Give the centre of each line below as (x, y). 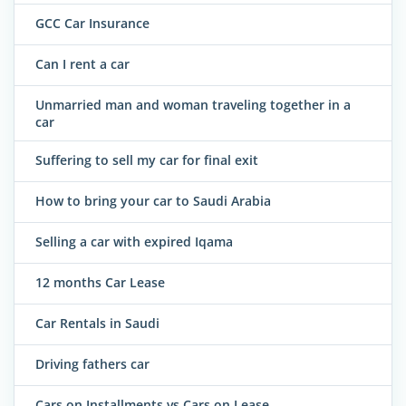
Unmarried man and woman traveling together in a (193, 104)
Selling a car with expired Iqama (134, 242)
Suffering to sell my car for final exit (147, 160)
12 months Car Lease (100, 283)
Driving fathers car (92, 364)
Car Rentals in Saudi (97, 324)
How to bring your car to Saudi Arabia (153, 201)
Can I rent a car (82, 63)
